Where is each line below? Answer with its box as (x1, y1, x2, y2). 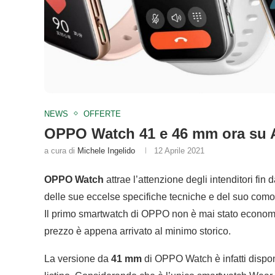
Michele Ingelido (77, 145, 135, 155)
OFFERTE (83, 109, 121, 118)
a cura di (44, 145, 77, 155)
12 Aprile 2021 (154, 145, 204, 155)
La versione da (44, 253, 111, 264)
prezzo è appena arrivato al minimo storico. (44, 225, 231, 236)
